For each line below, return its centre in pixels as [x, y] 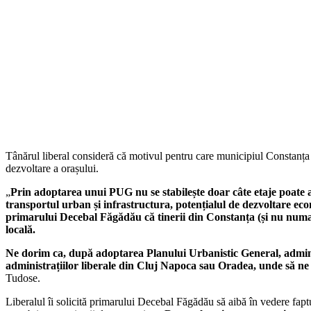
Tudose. [23, 278]
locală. [20, 229]
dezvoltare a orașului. [52, 168]
